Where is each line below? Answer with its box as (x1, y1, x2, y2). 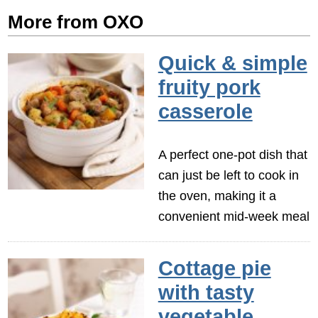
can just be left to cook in (158, 167, 299, 182)
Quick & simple (158, 52, 307, 75)
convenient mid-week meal (158, 208, 309, 224)
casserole (158, 100, 253, 124)
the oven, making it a (158, 187, 276, 203)
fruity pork (158, 76, 261, 99)
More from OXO (8, 11, 144, 32)
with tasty (158, 281, 254, 305)
